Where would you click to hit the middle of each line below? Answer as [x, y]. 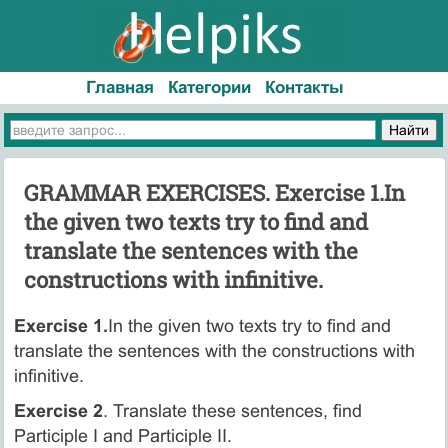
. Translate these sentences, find [232, 410]
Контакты [304, 87]
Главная [120, 87]
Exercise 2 [58, 410]
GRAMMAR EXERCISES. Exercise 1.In [214, 192]
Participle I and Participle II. [122, 435]
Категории [210, 87]
